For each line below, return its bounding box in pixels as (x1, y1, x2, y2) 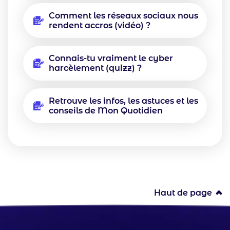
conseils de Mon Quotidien (49, 106, 163, 116)
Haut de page (154, 188, 212, 198)
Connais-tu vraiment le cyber (49, 53, 173, 64)
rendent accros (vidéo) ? (49, 21, 150, 31)
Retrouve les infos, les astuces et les (49, 96, 198, 106)
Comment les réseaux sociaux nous (49, 11, 198, 21)
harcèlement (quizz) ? (49, 63, 142, 73)
